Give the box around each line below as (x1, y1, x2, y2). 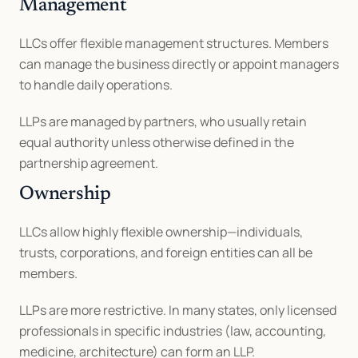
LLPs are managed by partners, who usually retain (19, 113, 307, 130)
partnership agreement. (19, 154, 158, 172)
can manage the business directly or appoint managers (19, 55, 339, 73)
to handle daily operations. (19, 76, 173, 93)
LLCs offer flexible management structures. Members (19, 34, 328, 52)
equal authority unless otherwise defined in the (19, 133, 294, 151)
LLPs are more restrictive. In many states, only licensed (19, 301, 336, 319)
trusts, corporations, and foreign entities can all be (19, 244, 312, 261)
